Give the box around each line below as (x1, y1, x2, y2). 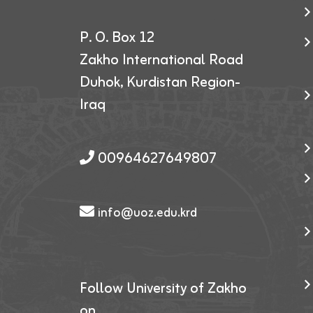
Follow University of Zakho (80, 276, 247, 301)
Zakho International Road (80, 48, 243, 73)
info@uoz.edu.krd (98, 202, 197, 224)
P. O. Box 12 (80, 25, 154, 50)
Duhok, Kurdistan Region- (80, 70, 240, 95)
